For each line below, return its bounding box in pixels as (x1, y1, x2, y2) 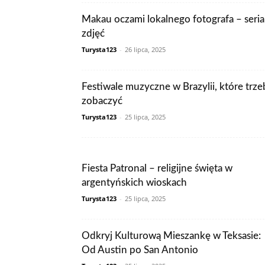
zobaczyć (82, 96, 122, 106)
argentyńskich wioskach (82, 177, 187, 188)
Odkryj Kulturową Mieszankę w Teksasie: (82, 231, 261, 241)
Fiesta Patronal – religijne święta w (82, 163, 232, 173)
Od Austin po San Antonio (82, 245, 198, 255)
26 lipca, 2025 (125, 45, 166, 54)
